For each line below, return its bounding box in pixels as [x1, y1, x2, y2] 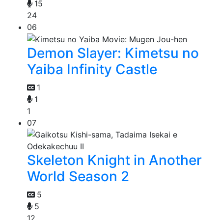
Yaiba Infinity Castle [27, 61, 157, 78]
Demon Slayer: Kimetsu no [27, 45, 199, 62]
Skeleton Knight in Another [27, 152, 202, 169]
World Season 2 [27, 168, 129, 185]
